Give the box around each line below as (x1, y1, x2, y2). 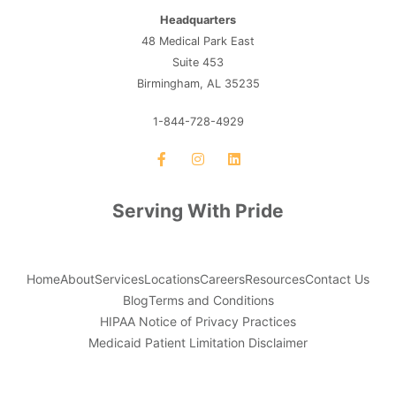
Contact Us (305, 270, 369, 286)
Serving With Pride (112, 199, 284, 222)
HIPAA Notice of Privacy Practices (100, 313, 296, 329)
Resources (245, 270, 305, 286)
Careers (200, 270, 245, 286)
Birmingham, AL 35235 (136, 77, 260, 91)
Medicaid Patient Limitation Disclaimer (88, 334, 308, 350)
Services (95, 270, 144, 286)
